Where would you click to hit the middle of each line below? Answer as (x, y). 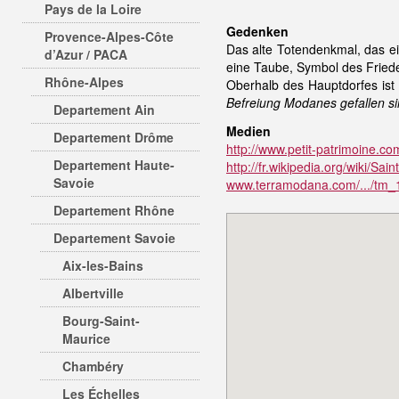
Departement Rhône (114, 210)
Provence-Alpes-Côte (109, 37)
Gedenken (257, 31)
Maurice (86, 338)
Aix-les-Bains (103, 265)
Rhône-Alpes (84, 82)
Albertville (93, 293)
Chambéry (93, 366)
